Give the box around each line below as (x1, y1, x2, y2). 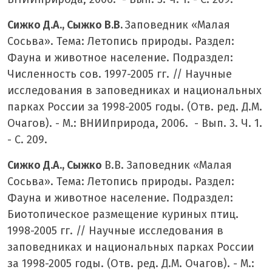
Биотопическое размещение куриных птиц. (7, 207, 239, 221)
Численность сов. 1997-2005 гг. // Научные (7, 67, 232, 81)
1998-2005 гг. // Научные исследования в (7, 223, 223, 237)
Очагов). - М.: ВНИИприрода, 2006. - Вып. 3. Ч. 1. (7, 116, 262, 130)
